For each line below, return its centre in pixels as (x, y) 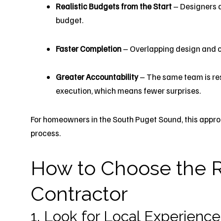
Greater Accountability (97, 77)
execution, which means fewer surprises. (128, 91)
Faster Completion (89, 48)
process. (46, 133)
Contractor (79, 193)
